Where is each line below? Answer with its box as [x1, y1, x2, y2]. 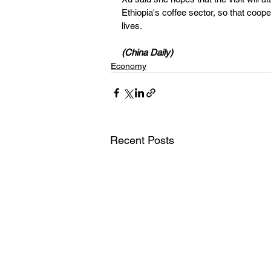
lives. [122, 20, 142, 31]
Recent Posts [110, 133, 174, 146]
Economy [111, 60, 146, 71]
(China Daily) [122, 47, 173, 57]
